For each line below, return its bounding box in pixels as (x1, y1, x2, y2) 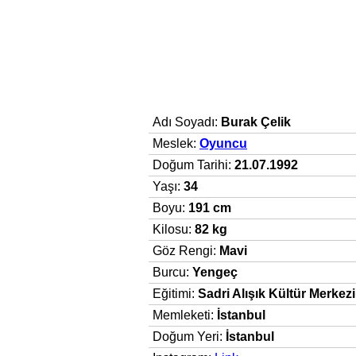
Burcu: (153, 265, 192, 280)
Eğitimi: (153, 287, 198, 301)
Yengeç (192, 265, 238, 280)
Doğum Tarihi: (153, 158, 234, 172)
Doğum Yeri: (153, 330, 226, 344)
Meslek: (153, 137, 199, 151)
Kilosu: (153, 222, 195, 237)
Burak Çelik (221, 115, 291, 130)
